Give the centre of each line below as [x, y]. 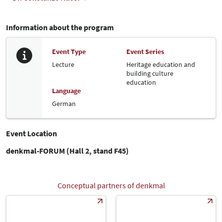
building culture [150, 73]
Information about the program [60, 27]
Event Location [31, 133]
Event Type [69, 51]
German [64, 103]
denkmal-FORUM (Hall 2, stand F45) [67, 150]
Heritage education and [161, 64]
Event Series [145, 51]
